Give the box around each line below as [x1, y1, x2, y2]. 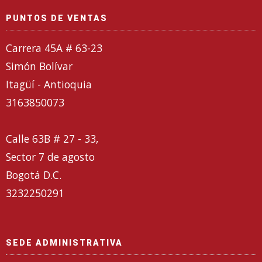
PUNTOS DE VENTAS [6, 13, 108, 23]
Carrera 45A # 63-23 [6, 40, 102, 55]
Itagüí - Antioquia [6, 77, 92, 91]
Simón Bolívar [6, 58, 73, 73]
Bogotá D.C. [6, 167, 61, 182]
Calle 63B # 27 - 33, [6, 131, 98, 146]
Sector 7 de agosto [6, 149, 95, 164]
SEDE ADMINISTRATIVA [6, 237, 123, 247]
